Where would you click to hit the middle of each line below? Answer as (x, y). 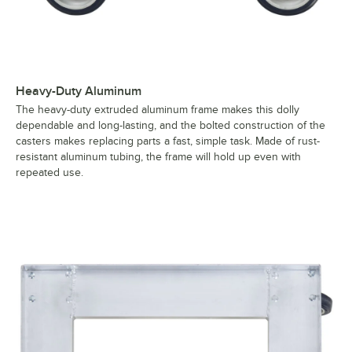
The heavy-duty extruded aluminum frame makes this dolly (158, 110)
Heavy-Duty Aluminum (79, 92)
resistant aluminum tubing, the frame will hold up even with (158, 157)
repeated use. (49, 173)
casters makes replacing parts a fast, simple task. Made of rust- (168, 141)
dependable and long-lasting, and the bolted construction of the (170, 126)
